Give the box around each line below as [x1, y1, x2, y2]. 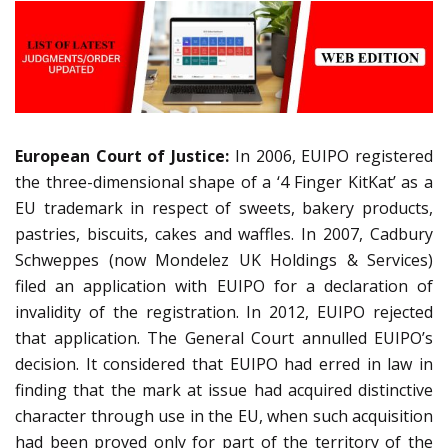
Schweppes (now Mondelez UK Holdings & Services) [15, 249, 433, 272]
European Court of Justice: [15, 145, 230, 168]
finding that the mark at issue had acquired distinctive [15, 379, 433, 402]
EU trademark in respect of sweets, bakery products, [15, 197, 433, 220]
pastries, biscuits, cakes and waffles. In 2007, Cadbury [15, 223, 433, 246]
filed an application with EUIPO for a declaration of [15, 275, 433, 298]
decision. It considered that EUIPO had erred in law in [15, 353, 433, 376]
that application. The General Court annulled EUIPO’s [15, 327, 433, 350]
